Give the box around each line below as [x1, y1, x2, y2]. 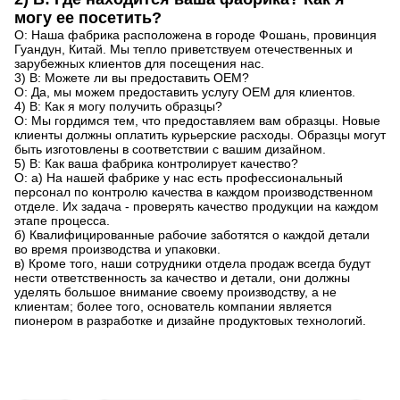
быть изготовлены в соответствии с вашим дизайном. [14, 141, 326, 156]
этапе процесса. [14, 212, 110, 228]
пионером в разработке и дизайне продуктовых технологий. [14, 312, 366, 328]
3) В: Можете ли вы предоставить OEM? [14, 70, 249, 85]
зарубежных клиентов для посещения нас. [14, 55, 264, 71]
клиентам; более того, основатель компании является [14, 298, 332, 313]
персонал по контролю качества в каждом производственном [14, 184, 373, 199]
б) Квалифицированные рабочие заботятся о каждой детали [14, 227, 370, 242]
